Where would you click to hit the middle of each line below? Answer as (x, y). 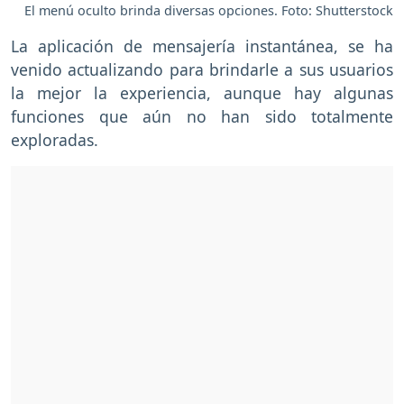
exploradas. (55, 139)
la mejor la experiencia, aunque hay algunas (202, 92)
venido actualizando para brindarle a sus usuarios (202, 69)
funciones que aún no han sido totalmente (202, 116)
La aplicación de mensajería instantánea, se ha (202, 46)
